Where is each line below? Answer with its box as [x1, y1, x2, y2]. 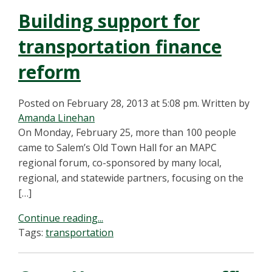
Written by [202, 97, 250, 110]
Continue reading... [18, 211, 103, 225]
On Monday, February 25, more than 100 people [18, 126, 236, 139]
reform [18, 59, 81, 84]
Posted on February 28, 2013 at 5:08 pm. [18, 97, 199, 110]
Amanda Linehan [18, 111, 95, 124]
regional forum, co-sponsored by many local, [18, 156, 222, 169]
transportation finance [18, 34, 222, 59]
